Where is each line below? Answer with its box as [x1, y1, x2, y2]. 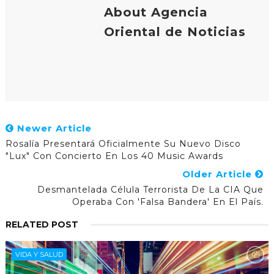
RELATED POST [5, 218, 78, 230]
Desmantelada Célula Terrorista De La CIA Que [37, 183, 264, 195]
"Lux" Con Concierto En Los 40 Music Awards [5, 150, 223, 161]
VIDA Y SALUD [15, 250, 63, 259]
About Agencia [103, 4, 208, 20]
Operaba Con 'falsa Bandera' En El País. [72, 196, 264, 207]
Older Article [182, 168, 256, 180]
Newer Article [13, 122, 92, 134]
